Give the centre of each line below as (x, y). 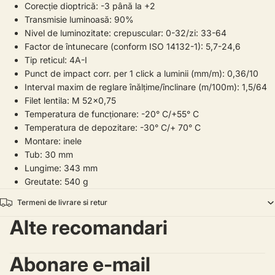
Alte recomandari (89, 227)
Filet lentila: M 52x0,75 (70, 100)
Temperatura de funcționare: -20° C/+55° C (112, 114)
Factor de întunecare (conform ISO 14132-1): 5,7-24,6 (133, 46)
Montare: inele (53, 141)
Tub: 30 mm (49, 154)
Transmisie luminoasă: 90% (79, 19)
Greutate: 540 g (56, 181)
